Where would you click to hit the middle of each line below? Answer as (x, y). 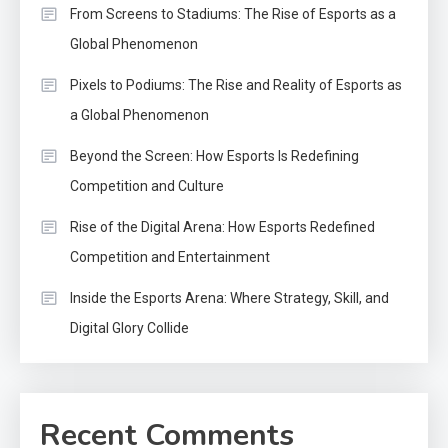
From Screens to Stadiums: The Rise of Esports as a (233, 13)
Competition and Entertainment (170, 256)
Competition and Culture (147, 185)
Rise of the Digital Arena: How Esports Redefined (222, 226)
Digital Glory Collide (129, 327)
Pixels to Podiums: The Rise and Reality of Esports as (236, 84)
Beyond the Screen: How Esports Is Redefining (214, 155)
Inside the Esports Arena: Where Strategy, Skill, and (229, 297)
